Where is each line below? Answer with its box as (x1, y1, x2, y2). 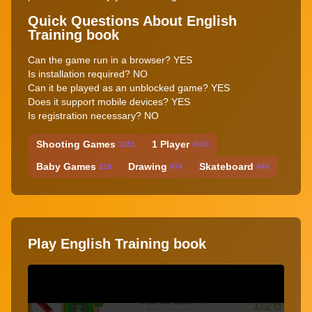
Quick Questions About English (28, 13, 237, 29)
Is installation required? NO (28, 68, 148, 79)
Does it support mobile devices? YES (28, 95, 190, 107)
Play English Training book (28, 235, 206, 251)
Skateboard (199, 161, 253, 173)
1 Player (152, 139, 189, 150)
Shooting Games (36, 139, 116, 150)
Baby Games (36, 161, 96, 173)
